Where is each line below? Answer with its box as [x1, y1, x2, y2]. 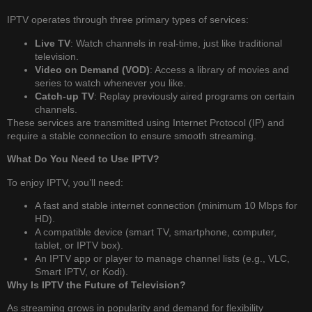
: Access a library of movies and [150, 63, 289, 75]
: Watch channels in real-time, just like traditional [70, 37, 282, 49]
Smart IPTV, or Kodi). [35, 265, 128, 277]
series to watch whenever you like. [35, 77, 186, 88]
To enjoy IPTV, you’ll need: [7, 176, 123, 188]
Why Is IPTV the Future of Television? [7, 279, 186, 290]
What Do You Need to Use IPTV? [7, 153, 159, 165]
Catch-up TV [35, 90, 94, 102]
